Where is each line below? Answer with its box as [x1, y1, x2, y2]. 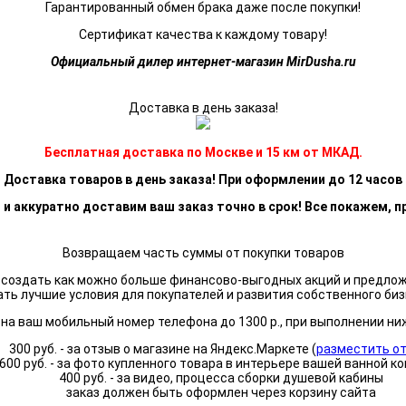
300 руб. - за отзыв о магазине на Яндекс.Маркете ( [8, 342, 316, 357]
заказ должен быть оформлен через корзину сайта [66, 385, 376, 401]
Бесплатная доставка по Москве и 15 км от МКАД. [43, 145, 362, 160]
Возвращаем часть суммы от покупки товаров [62, 246, 344, 261]
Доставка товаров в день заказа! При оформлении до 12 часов [4, 172, 402, 188]
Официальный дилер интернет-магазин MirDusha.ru [50, 54, 356, 70]
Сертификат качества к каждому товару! [79, 27, 327, 43]
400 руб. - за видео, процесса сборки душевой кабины [59, 371, 383, 386]
